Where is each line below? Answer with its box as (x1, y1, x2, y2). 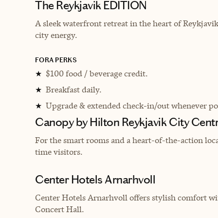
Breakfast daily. (46, 84, 102, 95)
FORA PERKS (35, 55, 77, 64)
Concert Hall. (35, 203, 84, 215)
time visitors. (35, 146, 83, 157)
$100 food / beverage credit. (46, 68, 148, 79)
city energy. (35, 29, 77, 40)
